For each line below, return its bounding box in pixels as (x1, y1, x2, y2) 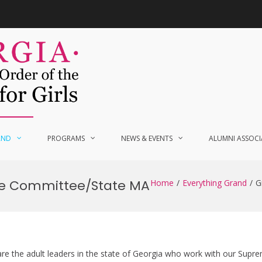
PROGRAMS (47, 133, 85, 143)
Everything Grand (182, 177, 247, 188)
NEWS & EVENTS (121, 133, 173, 143)
